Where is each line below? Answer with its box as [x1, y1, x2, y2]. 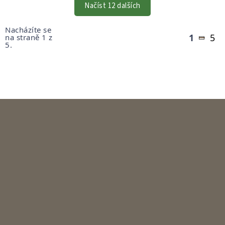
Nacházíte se [5, 25, 51, 35]
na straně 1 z [5, 32, 53, 43]
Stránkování [5, 10, 61, 22]
